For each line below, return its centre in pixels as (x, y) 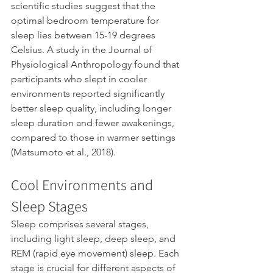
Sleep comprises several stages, (81, 224)
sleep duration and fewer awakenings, (94, 123)
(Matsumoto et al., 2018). (63, 152)
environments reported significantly (89, 94)
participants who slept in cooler (80, 79)
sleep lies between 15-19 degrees (84, 35)
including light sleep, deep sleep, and (94, 239)
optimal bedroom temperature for (86, 21)
